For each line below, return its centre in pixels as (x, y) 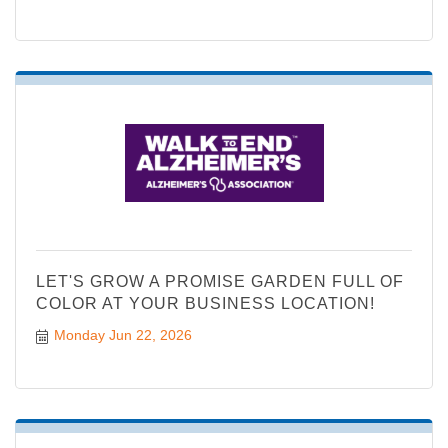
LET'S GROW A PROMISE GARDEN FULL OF (220, 282)
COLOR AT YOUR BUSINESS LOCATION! (205, 304)
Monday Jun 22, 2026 (122, 335)
